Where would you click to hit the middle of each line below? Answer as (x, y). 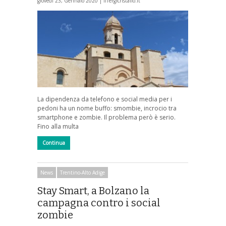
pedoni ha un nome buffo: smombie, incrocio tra (107, 108)
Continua (54, 143)
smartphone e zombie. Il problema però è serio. (106, 118)
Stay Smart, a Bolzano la (93, 190)
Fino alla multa (58, 127)
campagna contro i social (99, 203)
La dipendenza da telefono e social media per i (105, 99)
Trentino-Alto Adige (82, 172)
